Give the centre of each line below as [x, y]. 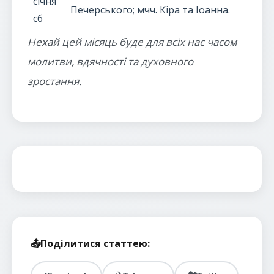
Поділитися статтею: [95, 243]
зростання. [54, 81]
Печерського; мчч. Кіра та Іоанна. [150, 10]
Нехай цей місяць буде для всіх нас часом [132, 42]
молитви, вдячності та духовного [110, 61]
